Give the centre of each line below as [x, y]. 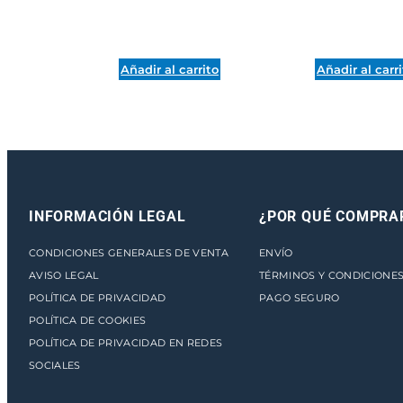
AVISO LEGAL [64, 275]
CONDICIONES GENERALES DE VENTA [129, 252]
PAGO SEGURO [300, 297]
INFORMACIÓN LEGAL [107, 216]
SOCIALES [55, 365]
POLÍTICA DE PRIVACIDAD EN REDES [126, 342]
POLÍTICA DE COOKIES [88, 320]
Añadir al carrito [170, 69]
